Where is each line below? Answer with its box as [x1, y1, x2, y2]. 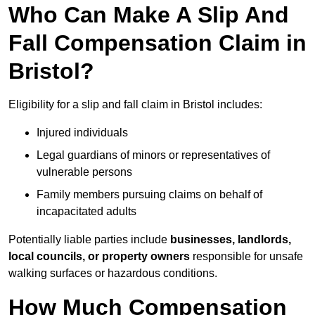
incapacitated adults [37, 205, 136, 218]
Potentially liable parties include [8, 233, 170, 246]
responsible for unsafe [190, 250, 303, 263]
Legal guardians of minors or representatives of [37, 149, 270, 162]
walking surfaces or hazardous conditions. [8, 267, 217, 280]
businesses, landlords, [170, 233, 291, 246]
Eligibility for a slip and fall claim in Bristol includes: [8, 98, 262, 111]
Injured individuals [37, 127, 128, 139]
